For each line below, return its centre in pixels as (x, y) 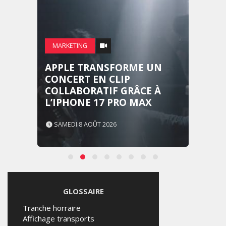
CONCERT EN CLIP (88, 79)
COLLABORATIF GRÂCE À (103, 91)
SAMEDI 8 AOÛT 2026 (84, 124)
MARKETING (70, 46)
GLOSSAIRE (83, 191)
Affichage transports (59, 218)
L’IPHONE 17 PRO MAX (98, 102)
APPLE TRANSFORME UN (103, 68)
